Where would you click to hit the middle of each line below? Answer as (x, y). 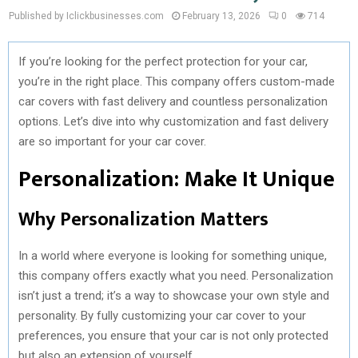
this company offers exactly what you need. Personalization (176, 275)
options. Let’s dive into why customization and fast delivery (173, 121)
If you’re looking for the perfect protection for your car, (163, 61)
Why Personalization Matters (143, 219)
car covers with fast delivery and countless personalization (173, 101)
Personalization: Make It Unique (177, 179)
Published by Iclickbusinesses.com (86, 16)
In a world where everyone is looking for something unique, (173, 255)
